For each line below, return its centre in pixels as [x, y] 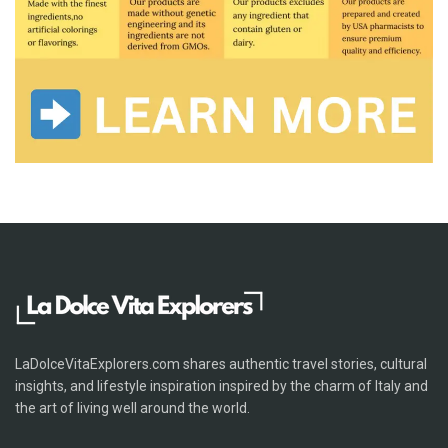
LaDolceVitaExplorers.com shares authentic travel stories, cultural [221, 364]
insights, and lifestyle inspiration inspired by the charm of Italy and [221, 386]
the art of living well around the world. [132, 408]
